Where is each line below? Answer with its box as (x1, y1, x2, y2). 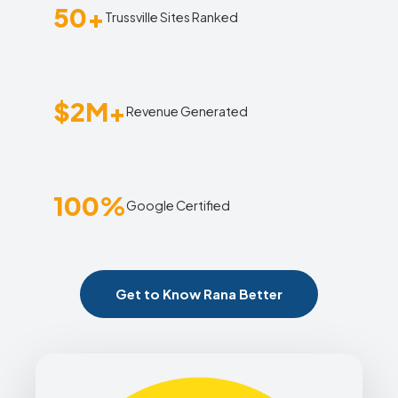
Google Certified (126, 196, 230, 213)
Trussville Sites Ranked (105, 8, 238, 25)
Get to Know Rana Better (115, 285, 283, 302)
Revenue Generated (126, 102, 248, 119)
